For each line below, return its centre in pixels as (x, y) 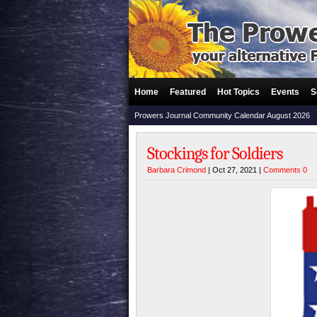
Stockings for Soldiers (215, 154)
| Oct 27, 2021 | (235, 170)
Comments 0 (285, 170)
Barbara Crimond (177, 170)
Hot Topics (238, 92)
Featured (188, 92)
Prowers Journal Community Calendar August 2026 (222, 115)
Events (285, 92)
